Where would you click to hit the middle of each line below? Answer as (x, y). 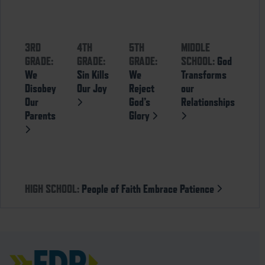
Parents (41, 116)
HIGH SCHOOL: (52, 188)
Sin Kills (93, 75)
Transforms (203, 75)
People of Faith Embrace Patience (149, 188)
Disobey (41, 88)
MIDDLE (195, 48)
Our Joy (92, 88)
